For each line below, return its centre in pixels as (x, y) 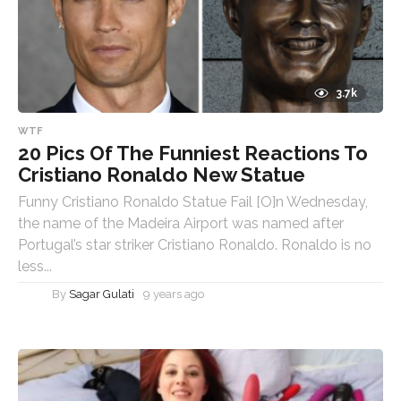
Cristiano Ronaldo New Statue (162, 174)
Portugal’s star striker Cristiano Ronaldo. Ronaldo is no (195, 244)
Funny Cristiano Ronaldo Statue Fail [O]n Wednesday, (193, 201)
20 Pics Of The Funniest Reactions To (193, 153)
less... (35, 266)
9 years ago (174, 294)
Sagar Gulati (102, 294)
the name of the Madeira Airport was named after (181, 223)
